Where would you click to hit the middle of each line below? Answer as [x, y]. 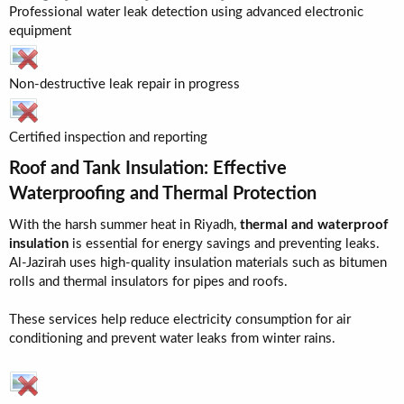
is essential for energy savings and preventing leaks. [224, 244]
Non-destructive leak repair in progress [124, 84]
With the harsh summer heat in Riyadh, [124, 225]
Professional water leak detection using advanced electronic [186, 12]
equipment [40, 31]
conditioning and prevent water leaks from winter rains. [172, 339]
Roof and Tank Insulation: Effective [148, 169]
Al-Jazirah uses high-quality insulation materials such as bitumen [198, 263]
